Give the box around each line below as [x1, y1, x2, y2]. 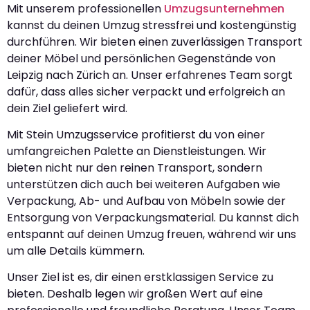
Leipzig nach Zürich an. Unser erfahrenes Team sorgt [7, 66, 293, 83]
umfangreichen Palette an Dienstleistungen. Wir [7, 143, 266, 160]
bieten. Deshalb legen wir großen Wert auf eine [7, 286, 263, 302]
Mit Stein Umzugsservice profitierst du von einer [7, 127, 265, 143]
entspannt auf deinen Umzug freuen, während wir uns [7, 226, 296, 243]
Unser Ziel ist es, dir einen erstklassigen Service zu [7, 269, 273, 286]
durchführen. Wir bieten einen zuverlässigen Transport [7, 33, 302, 50]
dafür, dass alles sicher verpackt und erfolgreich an [7, 83, 285, 100]
